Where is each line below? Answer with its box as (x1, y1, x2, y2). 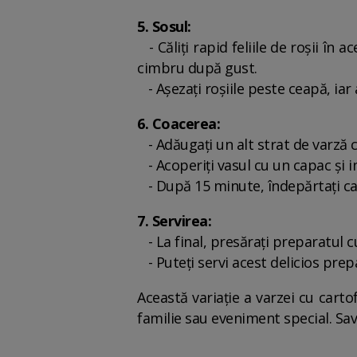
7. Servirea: (137, 211, 211, 230)
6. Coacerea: (137, 114, 220, 133)
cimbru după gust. (137, 58, 257, 77)
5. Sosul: (137, 17, 191, 36)
